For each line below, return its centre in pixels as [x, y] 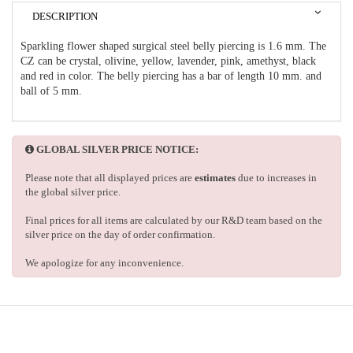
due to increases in [276, 178]
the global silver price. [73, 192]
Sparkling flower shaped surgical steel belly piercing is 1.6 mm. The [173, 46]
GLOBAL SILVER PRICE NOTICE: [117, 150]
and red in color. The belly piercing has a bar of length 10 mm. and [171, 76]
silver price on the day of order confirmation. [120, 235]
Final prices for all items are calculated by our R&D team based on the [174, 221]
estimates [215, 178]
